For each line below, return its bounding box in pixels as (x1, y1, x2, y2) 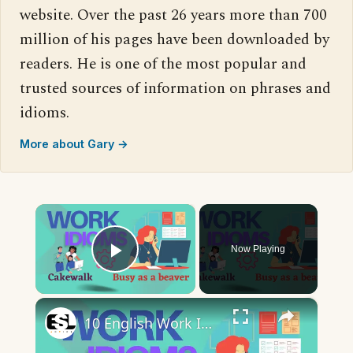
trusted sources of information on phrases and (20, 76, 331, 100)
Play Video (115, 258, 229, 285)
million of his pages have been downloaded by (20, 28, 329, 51)
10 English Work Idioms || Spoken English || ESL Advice (200, 313, 212, 333)
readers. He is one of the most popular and (20, 52, 307, 76)
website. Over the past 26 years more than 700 (20, 3, 327, 27)
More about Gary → (20, 136, 128, 150)
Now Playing (231, 243, 286, 255)
